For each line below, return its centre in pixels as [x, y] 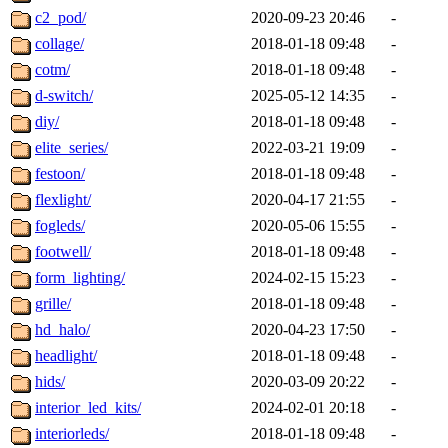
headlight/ [66, 356]
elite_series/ [71, 148]
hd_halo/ [62, 330]
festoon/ [60, 174]
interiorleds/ [72, 434]
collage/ [59, 44]
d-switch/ [64, 96]
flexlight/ [63, 200]
